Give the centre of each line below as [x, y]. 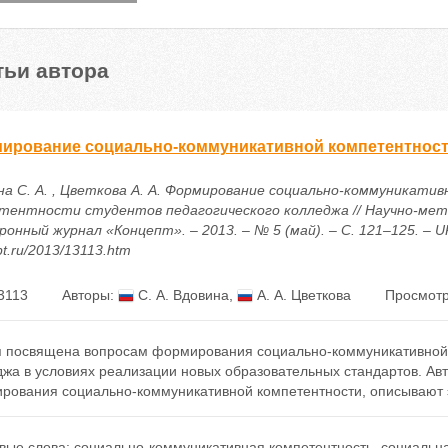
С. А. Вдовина [181, 295]
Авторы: [89, 295]
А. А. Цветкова [301, 295]
